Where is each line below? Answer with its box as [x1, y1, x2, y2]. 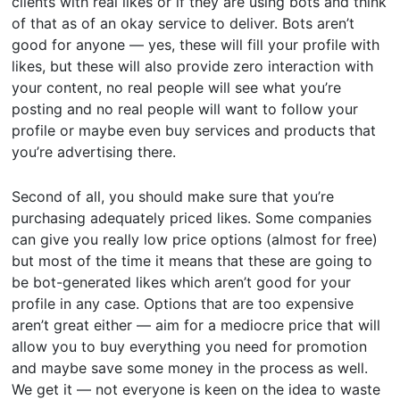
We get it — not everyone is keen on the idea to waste [12, 380, 381, 398]
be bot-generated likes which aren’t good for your [12, 273, 352, 291]
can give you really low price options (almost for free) [12, 230, 379, 248]
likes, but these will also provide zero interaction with [12, 57, 374, 75]
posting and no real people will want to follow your [12, 100, 359, 118]
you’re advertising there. [12, 143, 177, 161]
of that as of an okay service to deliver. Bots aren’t [12, 14, 355, 32]
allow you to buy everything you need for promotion [12, 337, 368, 355]
